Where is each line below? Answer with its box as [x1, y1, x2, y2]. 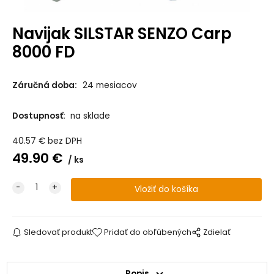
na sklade [70, 109, 110, 122]
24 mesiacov [82, 80, 137, 92]
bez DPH [47, 135, 82, 147]
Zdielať [203, 226, 231, 237]
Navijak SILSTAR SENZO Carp [12, 22, 232, 45]
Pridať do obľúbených [104, 226, 192, 237]
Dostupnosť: [12, 109, 67, 122]
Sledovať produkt [23, 226, 92, 237]
